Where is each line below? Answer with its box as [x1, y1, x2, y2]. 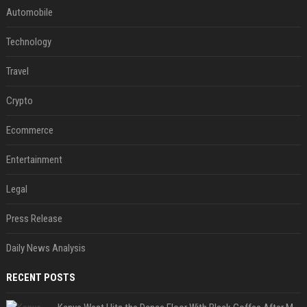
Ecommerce [5, 124, 53, 137]
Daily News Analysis [5, 242, 86, 255]
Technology [5, 36, 51, 49]
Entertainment [5, 153, 62, 167]
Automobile [5, 6, 53, 19]
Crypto [5, 95, 33, 108]
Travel [5, 65, 29, 78]
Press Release [5, 212, 62, 225]
